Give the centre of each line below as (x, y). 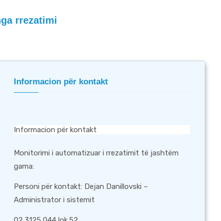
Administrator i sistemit (55, 200)
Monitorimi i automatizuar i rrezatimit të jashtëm (96, 153)
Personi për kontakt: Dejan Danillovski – (81, 186)
